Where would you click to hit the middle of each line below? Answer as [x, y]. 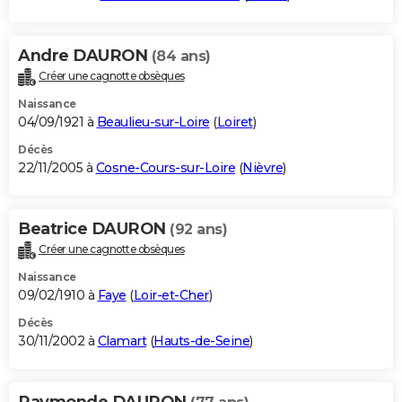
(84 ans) [181, 56]
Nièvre [262, 167]
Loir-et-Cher [171, 295]
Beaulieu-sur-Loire [153, 122]
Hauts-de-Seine [201, 341]
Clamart [122, 341]
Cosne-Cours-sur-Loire [165, 167]
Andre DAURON [85, 55]
